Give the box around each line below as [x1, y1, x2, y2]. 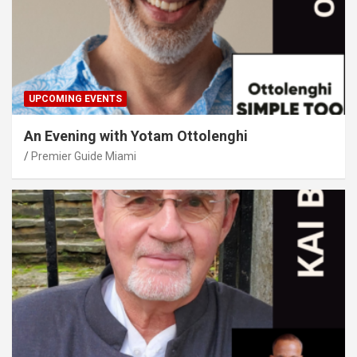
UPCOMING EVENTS [29, 92, 122, 104]
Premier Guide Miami [31, 149, 136, 163]
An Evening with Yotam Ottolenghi [24, 127, 248, 144]
